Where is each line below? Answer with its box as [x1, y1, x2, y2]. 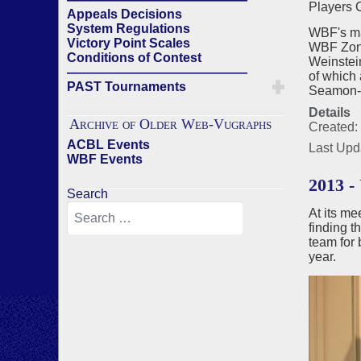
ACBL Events [67, 138, 150, 151]
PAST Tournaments [67, 80, 186, 93]
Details [308, 106, 351, 119]
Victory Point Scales [67, 36, 190, 50]
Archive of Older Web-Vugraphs [69, 116, 272, 132]
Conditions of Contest [67, 51, 201, 64]
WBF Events [67, 152, 143, 166]
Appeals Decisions [67, 7, 182, 21]
